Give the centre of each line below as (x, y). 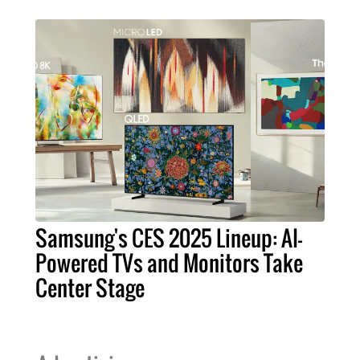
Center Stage (90, 288)
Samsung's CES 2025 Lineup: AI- (169, 238)
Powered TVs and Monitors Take (169, 263)
